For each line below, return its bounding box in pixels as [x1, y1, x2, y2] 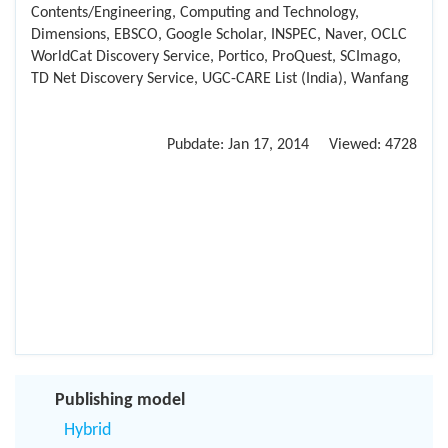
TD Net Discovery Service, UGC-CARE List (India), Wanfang [31, 71, 409, 88]
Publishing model [55, 391, 185, 411]
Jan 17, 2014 [228, 137, 309, 154]
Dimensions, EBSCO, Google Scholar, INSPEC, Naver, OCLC [31, 27, 407, 44]
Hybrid [64, 421, 111, 441]
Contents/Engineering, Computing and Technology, [31, 5, 359, 22]
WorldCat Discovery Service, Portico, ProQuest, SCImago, [31, 49, 401, 66]
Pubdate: [167, 137, 228, 154]
